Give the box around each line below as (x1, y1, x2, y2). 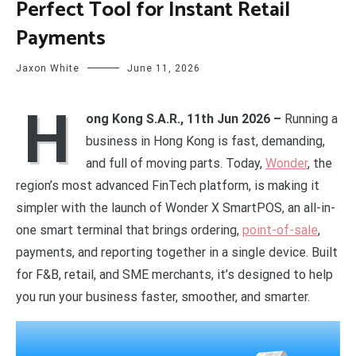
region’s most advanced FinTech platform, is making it (16, 177, 319, 193)
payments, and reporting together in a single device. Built (16, 244, 338, 260)
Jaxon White (16, 62, 79, 74)
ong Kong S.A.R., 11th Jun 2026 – (86, 110, 284, 126)
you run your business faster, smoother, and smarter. (16, 288, 310, 304)
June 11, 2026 (127, 62, 200, 74)
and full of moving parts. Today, (86, 155, 265, 171)
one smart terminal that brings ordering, (16, 222, 242, 238)
